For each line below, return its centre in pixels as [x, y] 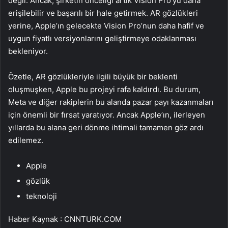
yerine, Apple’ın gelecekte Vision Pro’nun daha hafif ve [106, 25]
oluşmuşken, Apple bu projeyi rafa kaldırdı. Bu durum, [104, 89]
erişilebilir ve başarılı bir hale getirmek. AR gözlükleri [103, 13]
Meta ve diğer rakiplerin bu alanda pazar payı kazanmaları [111, 102]
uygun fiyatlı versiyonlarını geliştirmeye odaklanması [102, 38]
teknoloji [41, 196]
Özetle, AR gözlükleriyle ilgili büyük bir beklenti [93, 76]
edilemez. [26, 140]
